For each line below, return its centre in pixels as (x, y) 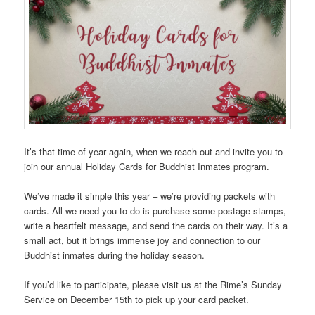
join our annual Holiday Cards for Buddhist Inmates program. (147, 166)
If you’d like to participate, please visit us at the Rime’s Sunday (153, 284)
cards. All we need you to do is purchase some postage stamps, (155, 210)
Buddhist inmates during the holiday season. (115, 255)
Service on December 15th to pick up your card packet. (137, 299)
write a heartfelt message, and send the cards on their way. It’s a (156, 225)
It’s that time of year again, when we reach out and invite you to (154, 151)
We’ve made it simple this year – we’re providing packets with (150, 195)
